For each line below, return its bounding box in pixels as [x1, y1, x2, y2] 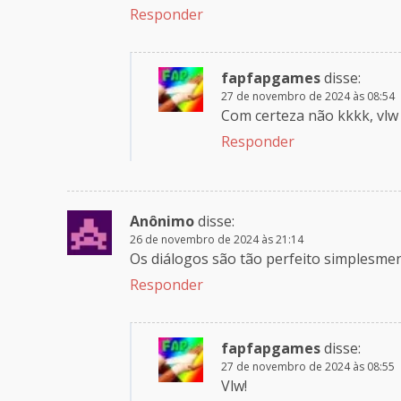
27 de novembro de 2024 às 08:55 [221, 359, 395, 375]
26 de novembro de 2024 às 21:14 [130, 232, 303, 248]
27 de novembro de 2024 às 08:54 [221, 89, 395, 105]
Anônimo [130, 211, 194, 232]
